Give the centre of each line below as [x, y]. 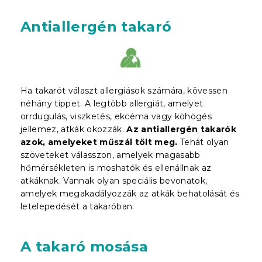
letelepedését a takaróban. [77, 206]
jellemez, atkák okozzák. [74, 129]
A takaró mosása [84, 246]
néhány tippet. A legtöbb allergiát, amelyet [112, 103]
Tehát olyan [203, 142]
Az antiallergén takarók [182, 129]
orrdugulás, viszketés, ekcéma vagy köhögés [116, 116]
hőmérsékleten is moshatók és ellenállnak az [116, 168]
